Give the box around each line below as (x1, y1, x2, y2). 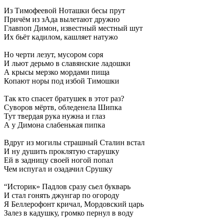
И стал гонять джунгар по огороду (4, 191, 119, 199)
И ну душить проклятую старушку (4, 147, 119, 155)
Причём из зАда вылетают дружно (4, 15, 120, 23)
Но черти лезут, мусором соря (4, 50, 103, 59)
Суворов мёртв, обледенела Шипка (4, 103, 122, 111)
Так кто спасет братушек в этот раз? (4, 94, 124, 103)
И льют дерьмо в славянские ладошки (4, 59, 131, 67)
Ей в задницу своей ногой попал (4, 155, 113, 164)
